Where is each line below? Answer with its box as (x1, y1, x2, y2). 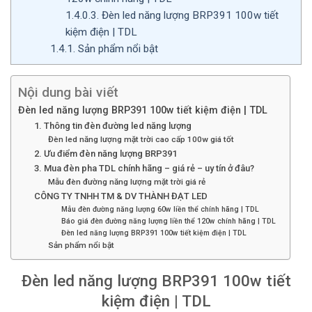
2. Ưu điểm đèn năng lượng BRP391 (33, 148, 177, 159)
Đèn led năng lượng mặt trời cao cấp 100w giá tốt (48, 134, 235, 145)
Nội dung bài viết (18, 84, 118, 101)
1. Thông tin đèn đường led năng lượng (33, 120, 192, 132)
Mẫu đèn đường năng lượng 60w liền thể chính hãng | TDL (61, 205, 259, 214)
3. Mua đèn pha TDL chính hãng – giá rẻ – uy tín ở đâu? (33, 163, 254, 174)
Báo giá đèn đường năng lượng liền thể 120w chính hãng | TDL (61, 217, 276, 226)
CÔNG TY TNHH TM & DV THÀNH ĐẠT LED (33, 191, 208, 202)
